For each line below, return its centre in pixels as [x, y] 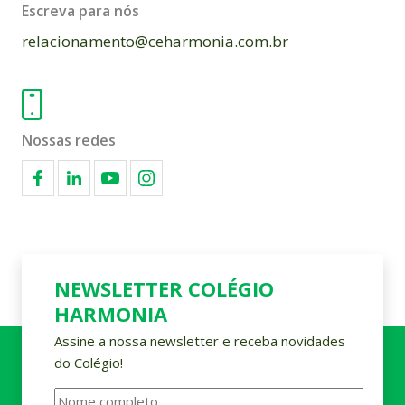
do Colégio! [89, 363]
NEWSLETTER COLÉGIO [164, 289]
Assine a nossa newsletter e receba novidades [200, 341]
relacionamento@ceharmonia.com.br [155, 42]
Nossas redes [69, 141]
